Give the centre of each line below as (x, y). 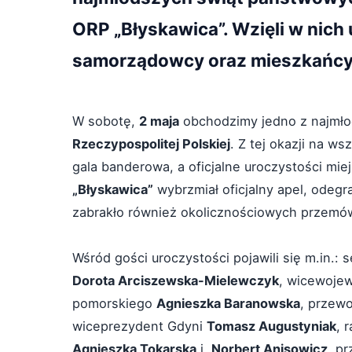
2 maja (159, 121)
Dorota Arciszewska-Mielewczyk (176, 280)
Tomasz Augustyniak (271, 326)
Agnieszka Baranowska (228, 303)
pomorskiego (114, 303)
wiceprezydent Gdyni (139, 326)
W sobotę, (106, 121)
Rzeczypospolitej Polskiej (151, 144)
